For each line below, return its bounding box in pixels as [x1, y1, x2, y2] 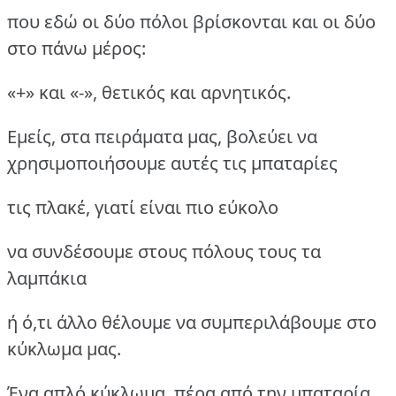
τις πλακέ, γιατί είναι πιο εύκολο [7, 194, 278, 219]
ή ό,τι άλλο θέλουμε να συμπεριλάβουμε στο [7, 309, 377, 334]
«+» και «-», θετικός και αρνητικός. [7, 80, 291, 104]
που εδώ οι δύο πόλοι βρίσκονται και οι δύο [7, 9, 376, 34]
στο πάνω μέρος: [7, 35, 146, 60]
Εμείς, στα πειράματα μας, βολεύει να [7, 124, 317, 148]
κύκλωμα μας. [7, 336, 121, 361]
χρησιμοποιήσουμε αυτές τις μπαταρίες [7, 150, 338, 175]
